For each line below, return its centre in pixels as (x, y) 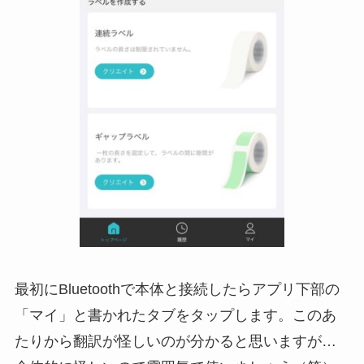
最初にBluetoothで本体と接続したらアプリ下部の (177, 290)
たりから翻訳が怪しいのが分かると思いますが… (175, 342)
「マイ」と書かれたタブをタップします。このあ (175, 316)
